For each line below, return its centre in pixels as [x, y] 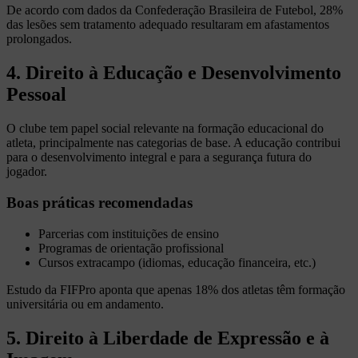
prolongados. [39, 39]
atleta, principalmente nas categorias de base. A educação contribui [173, 143]
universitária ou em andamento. [85, 304]
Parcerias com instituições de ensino [129, 233]
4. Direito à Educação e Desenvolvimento [174, 73]
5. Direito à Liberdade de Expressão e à [168, 338]
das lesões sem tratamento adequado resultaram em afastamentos [168, 25]
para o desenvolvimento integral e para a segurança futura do [159, 157]
